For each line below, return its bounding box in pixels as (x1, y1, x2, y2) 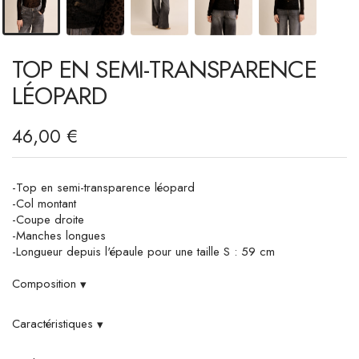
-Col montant (12, 195, 76, 213)
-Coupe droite (12, 211, 84, 229)
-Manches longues (12, 227, 106, 245)
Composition (12, 275, 80, 293)
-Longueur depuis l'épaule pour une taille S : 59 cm (12, 243, 275, 261)
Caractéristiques (12, 315, 97, 333)
